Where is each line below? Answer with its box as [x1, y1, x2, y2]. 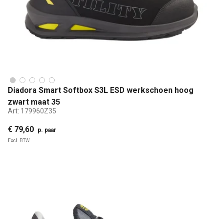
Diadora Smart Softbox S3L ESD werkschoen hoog [8, 85, 194, 95]
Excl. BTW [8, 137, 30, 143]
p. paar [38, 126, 56, 133]
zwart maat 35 [8, 97, 60, 107]
